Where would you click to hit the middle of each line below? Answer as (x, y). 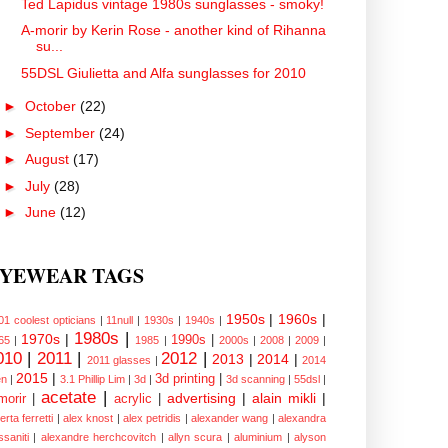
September (61, 132)
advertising (201, 397)
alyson (310, 436)
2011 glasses (119, 359)
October (52, 106)
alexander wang (230, 417)
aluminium (258, 436)
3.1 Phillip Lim (92, 378)
